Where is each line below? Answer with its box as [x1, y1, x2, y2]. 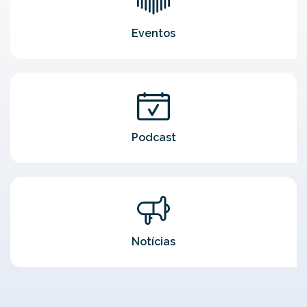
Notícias [132, 235, 175, 249]
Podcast [131, 131, 176, 145]
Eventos [132, 27, 175, 40]
